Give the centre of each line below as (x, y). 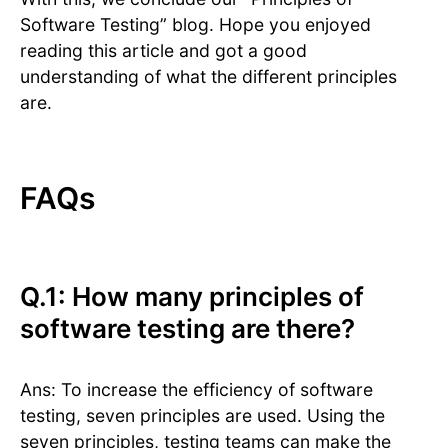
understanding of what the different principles (208, 77)
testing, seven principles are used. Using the (202, 416)
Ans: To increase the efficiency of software (196, 390)
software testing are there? (187, 329)
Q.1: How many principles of (192, 297)
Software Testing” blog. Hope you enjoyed (195, 25)
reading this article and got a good (163, 51)
